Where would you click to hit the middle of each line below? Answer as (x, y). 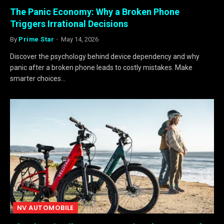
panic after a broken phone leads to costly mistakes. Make (101, 67)
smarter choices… (38, 78)
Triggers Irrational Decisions (69, 23)
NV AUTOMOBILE (45, 208)
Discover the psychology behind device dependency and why (105, 56)
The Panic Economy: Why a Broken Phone (95, 11)
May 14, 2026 (80, 39)
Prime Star (36, 39)
